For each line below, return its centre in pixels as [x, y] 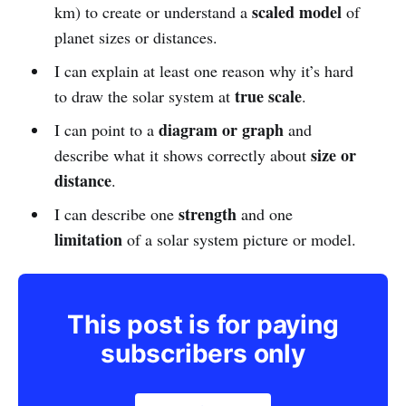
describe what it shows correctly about [182, 155]
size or [333, 155]
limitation [88, 239]
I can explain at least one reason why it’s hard [203, 70]
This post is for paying [203, 324]
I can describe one [116, 213]
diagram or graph [221, 129]
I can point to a [106, 129]
